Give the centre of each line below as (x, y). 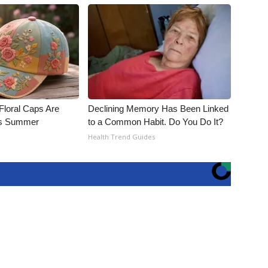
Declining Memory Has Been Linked (159, 109)
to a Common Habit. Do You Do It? (156, 122)
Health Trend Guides (122, 137)
